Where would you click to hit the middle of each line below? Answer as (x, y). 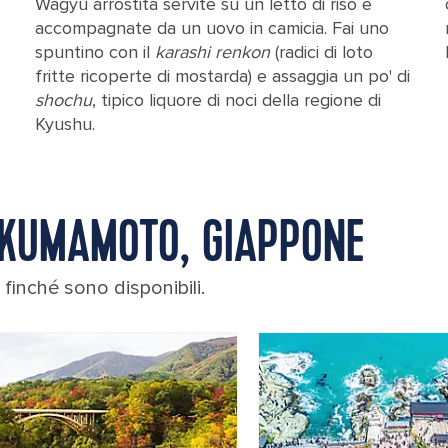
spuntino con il (94, 52)
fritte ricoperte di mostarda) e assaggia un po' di (222, 76)
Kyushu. (64, 124)
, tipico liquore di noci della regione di (236, 100)
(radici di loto (323, 52)
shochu (63, 100)
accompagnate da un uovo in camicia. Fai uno (211, 28)
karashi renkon (214, 52)
